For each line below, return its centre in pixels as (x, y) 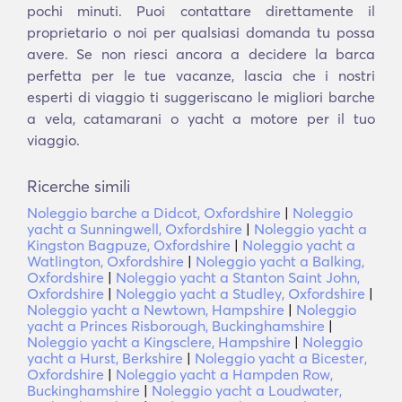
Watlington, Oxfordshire (105, 261)
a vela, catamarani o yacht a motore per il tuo (201, 118)
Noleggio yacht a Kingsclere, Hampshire (159, 342)
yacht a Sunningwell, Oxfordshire (135, 229)
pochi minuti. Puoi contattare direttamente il (201, 11)
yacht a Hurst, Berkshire (105, 358)
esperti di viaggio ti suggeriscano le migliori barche (201, 97)
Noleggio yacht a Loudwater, (247, 390)
